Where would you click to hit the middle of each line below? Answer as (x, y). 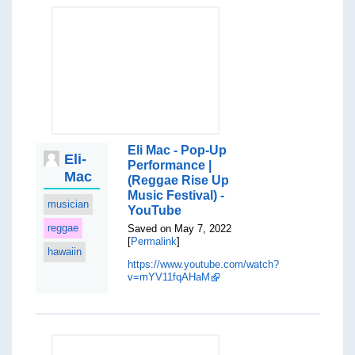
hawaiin (64, 252)
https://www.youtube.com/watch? (204, 264)
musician (68, 204)
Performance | (170, 165)
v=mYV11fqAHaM (169, 277)
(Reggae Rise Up (179, 180)
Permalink (154, 241)
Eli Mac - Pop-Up (177, 150)
